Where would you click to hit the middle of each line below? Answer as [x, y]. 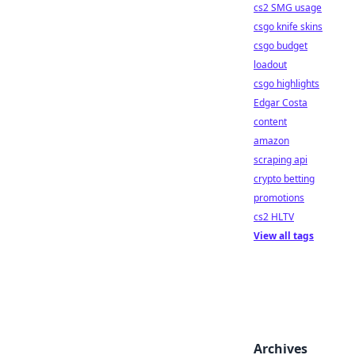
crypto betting [284, 179]
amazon [271, 141]
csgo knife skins [288, 27]
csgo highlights [286, 84]
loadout [270, 65]
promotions [279, 198]
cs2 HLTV [274, 217]
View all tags [284, 236]
